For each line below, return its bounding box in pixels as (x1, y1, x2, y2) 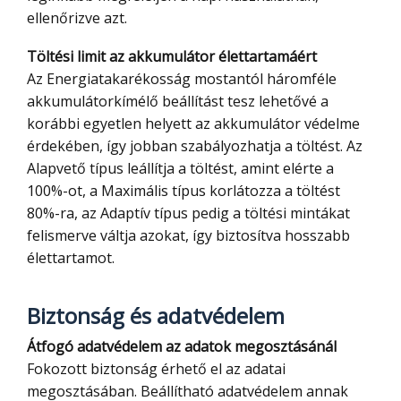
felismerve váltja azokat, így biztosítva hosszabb (27, 226, 350, 246)
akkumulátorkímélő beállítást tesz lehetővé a (27, 91, 328, 112)
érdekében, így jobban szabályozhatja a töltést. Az (27, 136, 363, 157)
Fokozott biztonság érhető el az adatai (27, 359, 286, 380)
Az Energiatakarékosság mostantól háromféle (27, 69, 337, 90)
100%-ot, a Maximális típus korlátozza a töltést (27, 181, 340, 201)
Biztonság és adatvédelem (27, 301, 285, 331)
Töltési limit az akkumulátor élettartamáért (37, 47, 317, 67)
